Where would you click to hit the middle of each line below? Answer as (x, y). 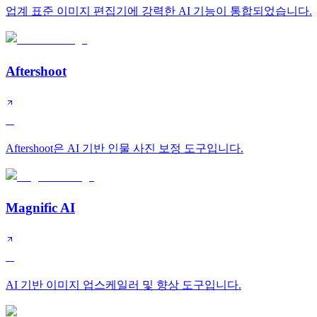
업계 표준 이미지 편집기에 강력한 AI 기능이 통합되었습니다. (159, 11)
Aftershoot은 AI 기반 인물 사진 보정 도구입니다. (125, 148)
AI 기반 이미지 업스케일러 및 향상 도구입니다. (123, 285)
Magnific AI (40, 208)
